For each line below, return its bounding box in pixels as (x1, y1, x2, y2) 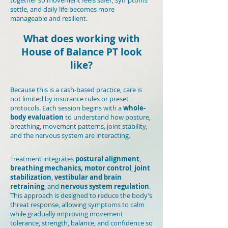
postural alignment (75, 154, 139, 163)
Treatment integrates (10, 154, 75, 163)
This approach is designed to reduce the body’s (10, 191, 152, 200)
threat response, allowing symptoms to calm (10, 200, 145, 209)
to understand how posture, (64, 112, 151, 122)
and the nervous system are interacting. (10, 131, 130, 140)
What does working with (23, 32, 139, 45)
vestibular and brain (54, 173, 122, 182)
